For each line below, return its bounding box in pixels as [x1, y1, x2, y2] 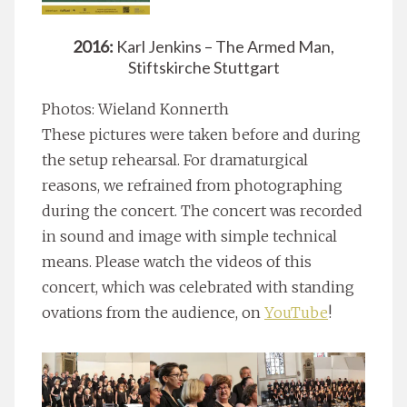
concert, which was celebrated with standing [42, 278, 354, 297]
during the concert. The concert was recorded [42, 202, 362, 221]
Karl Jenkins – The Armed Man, [114, 36, 334, 57]
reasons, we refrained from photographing [42, 176, 342, 195]
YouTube [264, 303, 328, 323]
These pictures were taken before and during [42, 125, 361, 144]
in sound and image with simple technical [42, 227, 337, 246]
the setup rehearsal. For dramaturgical [42, 151, 308, 170]
